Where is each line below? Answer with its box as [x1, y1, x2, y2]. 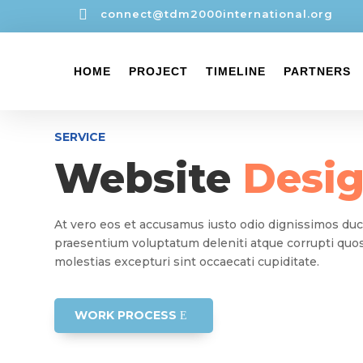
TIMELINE [206, 65, 266, 79]
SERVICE [54, 130, 106, 145]
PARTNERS [284, 65, 351, 79]
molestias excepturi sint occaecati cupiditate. [54, 254, 320, 270]
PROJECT [129, 65, 188, 79]
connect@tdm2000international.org [100, 7, 334, 20]
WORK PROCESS [75, 308, 177, 323]
